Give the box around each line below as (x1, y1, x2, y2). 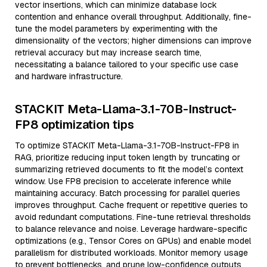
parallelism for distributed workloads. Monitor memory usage (15, 247, 248, 258)
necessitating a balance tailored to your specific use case (15, 59, 238, 70)
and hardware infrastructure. (15, 71, 123, 82)
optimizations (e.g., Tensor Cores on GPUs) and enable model (15, 235, 251, 246)
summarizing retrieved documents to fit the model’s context (15, 164, 243, 175)
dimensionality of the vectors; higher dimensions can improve (15, 35, 252, 46)
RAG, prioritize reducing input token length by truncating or (15, 152, 240, 163)
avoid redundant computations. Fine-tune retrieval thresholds (15, 212, 251, 222)
